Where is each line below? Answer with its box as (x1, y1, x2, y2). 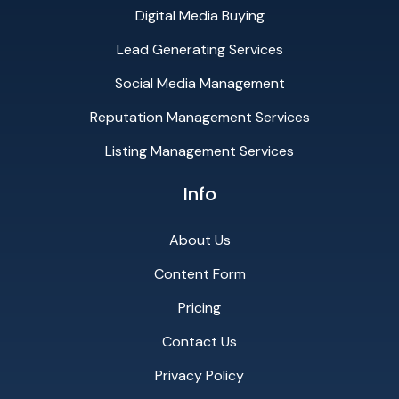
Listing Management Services (105, 142, 294, 161)
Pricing (178, 297, 221, 317)
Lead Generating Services (116, 40, 283, 60)
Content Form (153, 264, 246, 283)
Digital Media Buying (134, 6, 265, 26)
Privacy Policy (155, 365, 244, 385)
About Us (168, 230, 231, 249)
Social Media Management (114, 74, 285, 94)
